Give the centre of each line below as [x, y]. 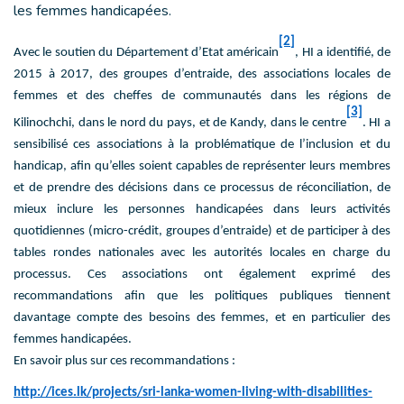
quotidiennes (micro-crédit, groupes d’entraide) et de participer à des [202, 232]
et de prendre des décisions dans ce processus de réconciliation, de [202, 188]
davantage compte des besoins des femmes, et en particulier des [202, 318]
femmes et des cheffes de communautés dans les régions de [202, 96]
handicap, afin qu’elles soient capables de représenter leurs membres [202, 167]
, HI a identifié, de [343, 53]
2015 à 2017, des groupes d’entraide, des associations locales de [202, 75]
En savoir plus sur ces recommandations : [127, 362]
